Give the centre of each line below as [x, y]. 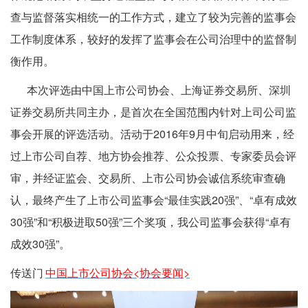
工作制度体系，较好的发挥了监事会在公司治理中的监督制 [153, 39]
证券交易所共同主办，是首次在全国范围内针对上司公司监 [153, 112]
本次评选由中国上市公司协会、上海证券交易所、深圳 [151, 90]
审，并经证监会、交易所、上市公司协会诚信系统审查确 [148, 178]
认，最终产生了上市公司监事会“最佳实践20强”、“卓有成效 [154, 200]
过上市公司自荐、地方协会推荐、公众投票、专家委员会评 [153, 156]
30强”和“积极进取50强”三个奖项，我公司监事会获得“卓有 [151, 222]
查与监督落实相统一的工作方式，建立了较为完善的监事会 [153, 17]
